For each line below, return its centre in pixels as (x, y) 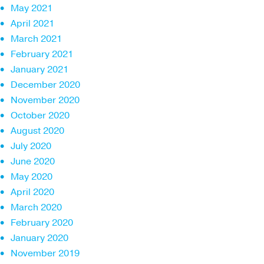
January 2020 (39, 238)
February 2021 (42, 54)
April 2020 (32, 192)
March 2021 (36, 39)
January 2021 (39, 69)
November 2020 (45, 100)
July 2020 (31, 146)
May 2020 (32, 176)
